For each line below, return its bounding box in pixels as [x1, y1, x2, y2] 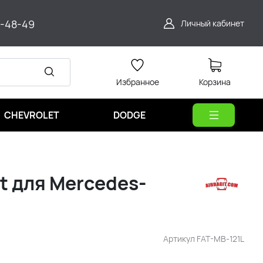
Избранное [116, 76, 159, 87]
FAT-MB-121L [197, 233, 244, 244]
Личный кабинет [181, 18, 244, 29]
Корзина [199, 76, 231, 87]
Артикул [163, 233, 197, 244]
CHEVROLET [4, 109, 59, 122]
